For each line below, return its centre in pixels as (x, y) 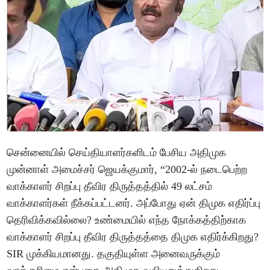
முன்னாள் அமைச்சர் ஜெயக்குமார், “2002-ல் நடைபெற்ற (127, 170)
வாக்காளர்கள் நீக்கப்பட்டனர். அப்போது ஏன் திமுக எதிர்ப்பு (134, 203)
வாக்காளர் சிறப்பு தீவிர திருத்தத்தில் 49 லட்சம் (110, 187)
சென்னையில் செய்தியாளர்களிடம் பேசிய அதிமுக (117, 153)
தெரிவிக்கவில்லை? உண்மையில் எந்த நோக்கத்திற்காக (127, 220)
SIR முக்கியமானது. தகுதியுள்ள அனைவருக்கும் (114, 254)
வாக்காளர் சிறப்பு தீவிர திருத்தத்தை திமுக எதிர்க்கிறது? (133, 237)
